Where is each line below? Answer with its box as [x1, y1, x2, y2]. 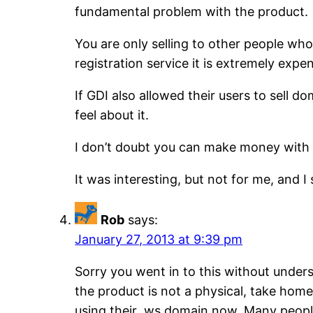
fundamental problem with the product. [75, 4, 309, 20]
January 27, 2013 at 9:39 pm [75, 232, 243, 247]
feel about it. [75, 108, 150, 123]
